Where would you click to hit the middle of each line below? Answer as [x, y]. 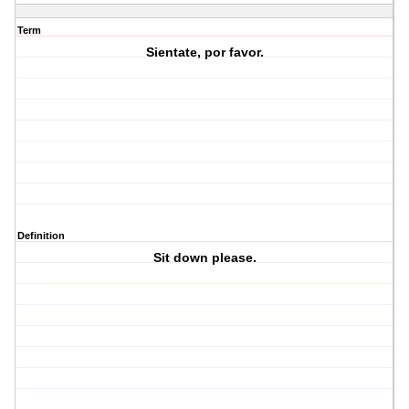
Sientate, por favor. [204, 52]
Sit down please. [204, 258]
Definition [41, 236]
